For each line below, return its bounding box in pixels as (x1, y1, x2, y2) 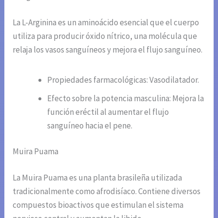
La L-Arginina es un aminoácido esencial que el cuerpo (13, 17, 200, 28)
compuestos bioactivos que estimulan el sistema (13, 199, 184, 210)
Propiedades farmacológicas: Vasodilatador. (47, 74, 200, 85)
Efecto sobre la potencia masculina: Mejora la (47, 92, 204, 104)
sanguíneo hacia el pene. (47, 120, 133, 131)
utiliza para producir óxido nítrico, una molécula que (13, 30, 198, 41)
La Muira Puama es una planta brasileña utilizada (13, 172, 182, 183)
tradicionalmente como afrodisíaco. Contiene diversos (13, 185, 201, 197)
